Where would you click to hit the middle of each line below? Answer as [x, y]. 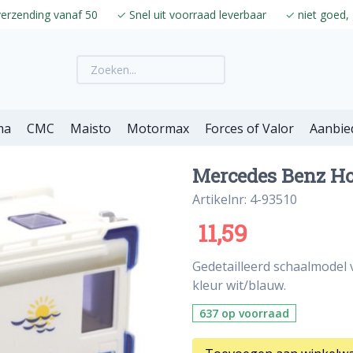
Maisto [91, 129]
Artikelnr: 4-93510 [245, 200]
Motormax [158, 129]
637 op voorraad [244, 314]
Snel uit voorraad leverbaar [196, 15]
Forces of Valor [249, 129]
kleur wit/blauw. [239, 286]
